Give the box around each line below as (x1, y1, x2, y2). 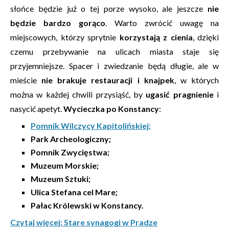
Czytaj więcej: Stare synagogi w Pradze (10, 217, 157, 227)
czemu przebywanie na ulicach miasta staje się (10, 47, 219, 56)
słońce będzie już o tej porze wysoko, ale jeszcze (10, 4, 208, 13)
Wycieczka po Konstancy (63, 104, 159, 113)
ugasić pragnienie (146, 89, 214, 99)
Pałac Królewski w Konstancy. (31, 200, 144, 210)
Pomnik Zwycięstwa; (31, 147, 109, 157)
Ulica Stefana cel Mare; (31, 187, 118, 197)
